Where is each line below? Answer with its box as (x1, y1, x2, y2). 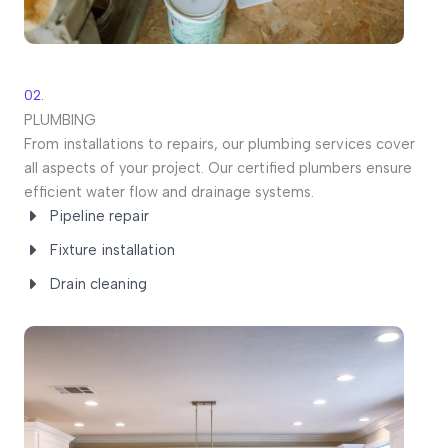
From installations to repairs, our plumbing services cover (24, 135, 415, 154)
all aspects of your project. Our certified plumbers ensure (24, 159, 412, 178)
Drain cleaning (50, 275, 147, 294)
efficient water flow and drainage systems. (24, 183, 314, 202)
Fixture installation (50, 241, 175, 260)
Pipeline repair (50, 207, 149, 226)
